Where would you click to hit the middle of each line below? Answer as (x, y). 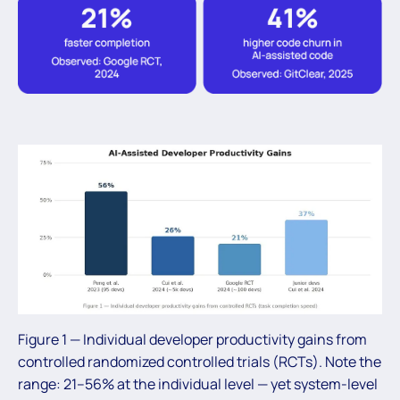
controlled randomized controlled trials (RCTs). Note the (200, 362)
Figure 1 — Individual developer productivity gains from (192, 340)
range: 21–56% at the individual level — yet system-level (198, 384)
